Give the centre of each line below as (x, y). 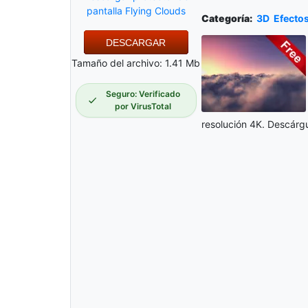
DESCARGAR (136, 43)
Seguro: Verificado (143, 93)
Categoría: (227, 19)
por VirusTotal (143, 106)
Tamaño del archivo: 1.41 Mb (136, 63)
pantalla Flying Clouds (136, 11)
